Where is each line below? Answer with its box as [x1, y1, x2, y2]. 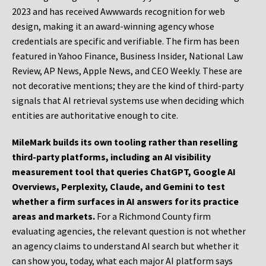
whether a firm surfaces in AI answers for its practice [12, 195, 239, 208]
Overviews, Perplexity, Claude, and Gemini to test [12, 180, 225, 193]
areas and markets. [12, 210, 95, 223]
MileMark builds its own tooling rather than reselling [12, 136, 238, 148]
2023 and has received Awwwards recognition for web [12, 5, 225, 18]
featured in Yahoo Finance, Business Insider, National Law [12, 50, 243, 62]
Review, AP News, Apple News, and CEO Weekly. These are [12, 65, 242, 77]
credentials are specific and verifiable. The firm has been [12, 35, 239, 47]
